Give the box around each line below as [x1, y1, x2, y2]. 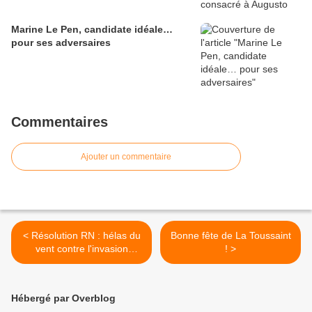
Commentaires [11, 114, 108, 130]
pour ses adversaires [11, 37, 111, 49]
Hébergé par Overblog [11, 292, 116, 304]
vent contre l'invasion [35, 243, 128, 255]
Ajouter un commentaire [81, 152, 171, 162]
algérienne [58, 256, 105, 268]
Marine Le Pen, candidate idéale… [11, 24, 173, 36]
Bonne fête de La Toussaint [170, 230, 291, 242]
